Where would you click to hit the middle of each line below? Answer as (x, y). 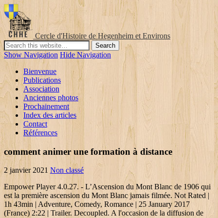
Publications (42, 80)
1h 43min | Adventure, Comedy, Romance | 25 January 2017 (97, 204)
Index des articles (50, 115)
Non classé (67, 170)
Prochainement (46, 106)
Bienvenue (40, 71)
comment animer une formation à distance (88, 151)
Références (40, 133)
